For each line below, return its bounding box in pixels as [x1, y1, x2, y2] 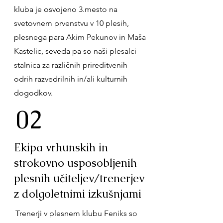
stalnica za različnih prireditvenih [14, 60, 127, 70]
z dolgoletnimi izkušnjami [14, 187, 141, 201]
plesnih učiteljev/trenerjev [14, 171, 144, 186]
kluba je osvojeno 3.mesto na [14, 4, 117, 14]
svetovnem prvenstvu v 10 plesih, [14, 18, 129, 28]
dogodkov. [14, 88, 53, 98]
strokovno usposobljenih [14, 156, 137, 170]
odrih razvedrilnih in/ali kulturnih [14, 74, 127, 84]
